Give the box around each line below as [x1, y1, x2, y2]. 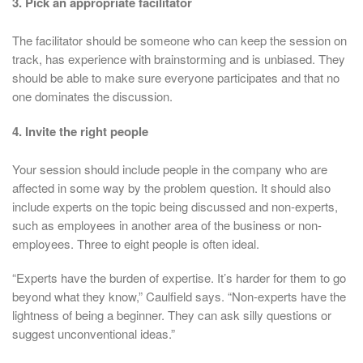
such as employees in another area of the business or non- [12, 216, 322, 233]
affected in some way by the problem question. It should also [12, 178, 331, 196]
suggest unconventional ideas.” [12, 325, 175, 343]
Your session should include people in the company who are [12, 160, 327, 177]
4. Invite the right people [12, 122, 148, 140]
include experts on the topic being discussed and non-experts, [12, 197, 338, 215]
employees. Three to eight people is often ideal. [12, 234, 259, 252]
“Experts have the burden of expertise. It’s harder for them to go [12, 269, 346, 287]
